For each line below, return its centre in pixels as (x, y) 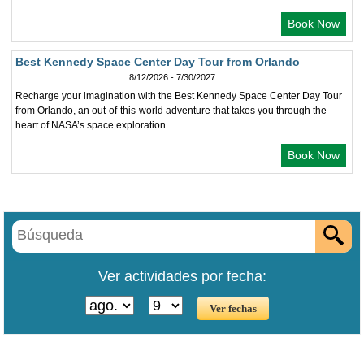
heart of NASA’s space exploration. (92, 125)
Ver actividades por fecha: (182, 276)
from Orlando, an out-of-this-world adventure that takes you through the (171, 110)
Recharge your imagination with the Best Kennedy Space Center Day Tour (179, 96)
